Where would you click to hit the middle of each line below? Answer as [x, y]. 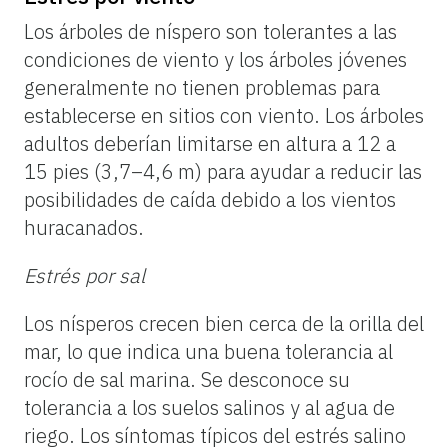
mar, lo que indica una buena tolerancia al [208, 351]
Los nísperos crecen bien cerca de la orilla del [224, 323]
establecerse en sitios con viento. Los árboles [224, 115]
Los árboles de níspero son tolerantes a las [210, 31]
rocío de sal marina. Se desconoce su [187, 379]
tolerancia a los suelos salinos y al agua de [209, 407]
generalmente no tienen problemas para [202, 87]
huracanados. [84, 227]
